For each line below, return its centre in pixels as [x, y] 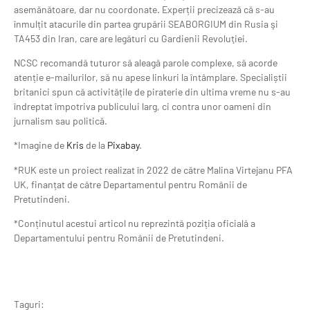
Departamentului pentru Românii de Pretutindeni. [119, 238]
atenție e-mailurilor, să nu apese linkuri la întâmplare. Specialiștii [151, 77]
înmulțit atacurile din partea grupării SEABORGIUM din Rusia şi [146, 24]
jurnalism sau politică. [61, 121]
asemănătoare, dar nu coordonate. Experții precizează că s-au [144, 9]
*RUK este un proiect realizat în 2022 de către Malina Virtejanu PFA [153, 170]
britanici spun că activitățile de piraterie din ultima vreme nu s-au [152, 92]
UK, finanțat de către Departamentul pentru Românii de [130, 184]
